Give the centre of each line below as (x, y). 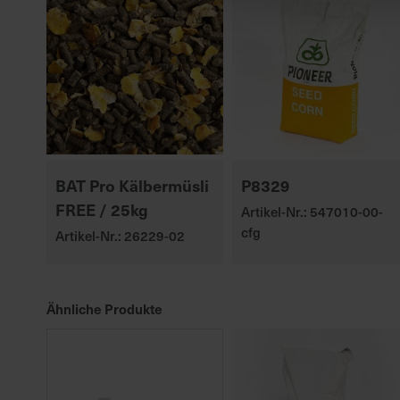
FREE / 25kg (102, 209)
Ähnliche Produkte (104, 308)
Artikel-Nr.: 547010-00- (312, 211)
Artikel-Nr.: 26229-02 (120, 235)
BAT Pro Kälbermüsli (132, 185)
